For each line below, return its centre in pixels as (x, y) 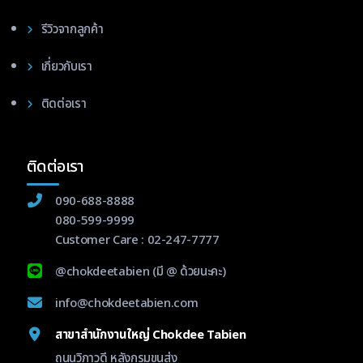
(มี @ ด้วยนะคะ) (188, 271)
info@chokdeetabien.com (126, 303)
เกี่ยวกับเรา (66, 66)
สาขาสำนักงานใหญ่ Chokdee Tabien (150, 335)
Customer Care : (101, 240)
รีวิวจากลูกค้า (72, 29)
